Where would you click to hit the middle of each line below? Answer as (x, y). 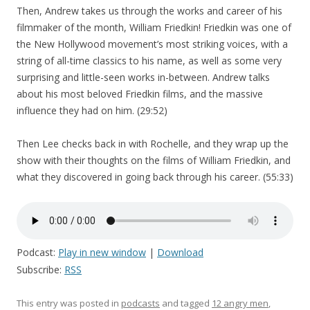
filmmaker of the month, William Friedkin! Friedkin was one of (154, 27)
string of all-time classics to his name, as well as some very (149, 61)
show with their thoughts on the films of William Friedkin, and (154, 160)
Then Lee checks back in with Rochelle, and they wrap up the (153, 144)
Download (180, 252)
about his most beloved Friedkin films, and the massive (140, 94)
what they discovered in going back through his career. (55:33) (155, 177)
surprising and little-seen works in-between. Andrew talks (143, 77)
